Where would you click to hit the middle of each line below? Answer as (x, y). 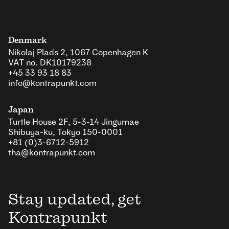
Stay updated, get (75, 200)
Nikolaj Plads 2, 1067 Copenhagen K (78, 52)
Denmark (28, 40)
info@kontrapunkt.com (52, 83)
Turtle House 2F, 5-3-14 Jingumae (74, 122)
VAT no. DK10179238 (50, 63)
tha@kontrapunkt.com (52, 153)
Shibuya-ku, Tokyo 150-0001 (65, 132)
